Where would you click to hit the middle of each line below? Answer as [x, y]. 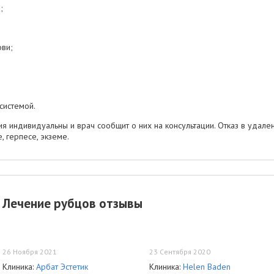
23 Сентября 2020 [180, 251]
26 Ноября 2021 [30, 251]
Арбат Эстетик [62, 266]
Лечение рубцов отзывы [72, 204]
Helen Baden [207, 266]
